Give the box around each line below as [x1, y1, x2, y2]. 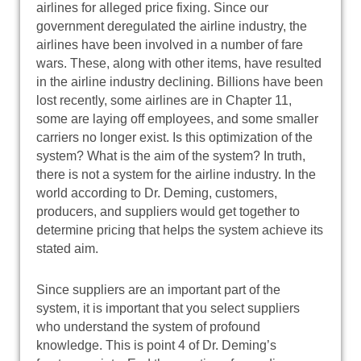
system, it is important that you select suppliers [36, 301, 300, 315]
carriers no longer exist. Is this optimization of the [36, 130, 313, 144]
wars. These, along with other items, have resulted [36, 56, 322, 70]
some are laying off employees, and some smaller [36, 111, 318, 126]
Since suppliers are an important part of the [36, 282, 280, 297]
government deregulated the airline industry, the [36, 19, 307, 33]
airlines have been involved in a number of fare [36, 37, 303, 52]
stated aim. [36, 241, 98, 255]
